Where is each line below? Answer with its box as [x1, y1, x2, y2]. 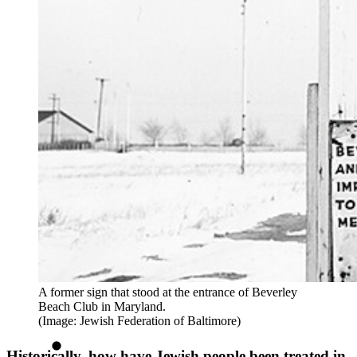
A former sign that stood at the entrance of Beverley [38, 285, 297, 300]
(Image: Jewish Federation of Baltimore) [38, 314, 241, 328]
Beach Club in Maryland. [38, 300, 169, 314]
